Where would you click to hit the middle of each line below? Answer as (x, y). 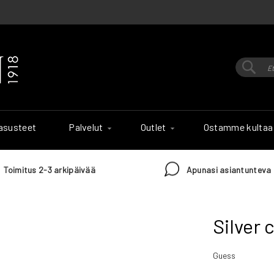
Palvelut (86, 127)
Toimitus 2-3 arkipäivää (49, 170)
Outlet (153, 127)
